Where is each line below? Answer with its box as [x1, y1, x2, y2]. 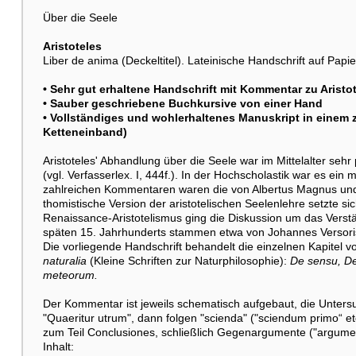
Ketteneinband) [42, 125, 127, 138]
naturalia [42, 253, 87, 267]
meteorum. [42, 268, 98, 281]
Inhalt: [42, 339, 74, 353]
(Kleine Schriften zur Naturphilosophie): [86, 253, 290, 267]
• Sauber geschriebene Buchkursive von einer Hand [42, 96, 323, 110]
